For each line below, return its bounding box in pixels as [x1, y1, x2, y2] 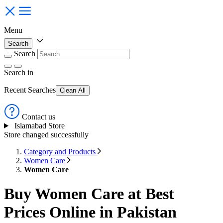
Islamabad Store [14, 121, 65, 130]
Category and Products [24, 147, 98, 156]
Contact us [22, 112, 55, 121]
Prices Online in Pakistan [4, 203, 177, 222]
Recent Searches [4, 86, 56, 94]
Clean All [60, 87, 86, 94]
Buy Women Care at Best [4, 185, 174, 203]
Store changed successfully [4, 130, 89, 139]
